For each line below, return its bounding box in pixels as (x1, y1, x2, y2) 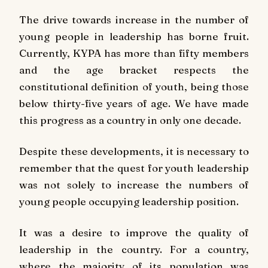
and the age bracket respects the (19, 63, 249, 77)
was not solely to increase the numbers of (19, 178, 249, 191)
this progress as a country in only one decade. (19, 114, 241, 127)
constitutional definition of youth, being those (19, 80, 249, 93)
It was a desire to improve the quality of (19, 226, 249, 239)
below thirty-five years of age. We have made (19, 97, 249, 110)
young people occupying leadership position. (19, 195, 239, 208)
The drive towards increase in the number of (19, 13, 249, 26)
